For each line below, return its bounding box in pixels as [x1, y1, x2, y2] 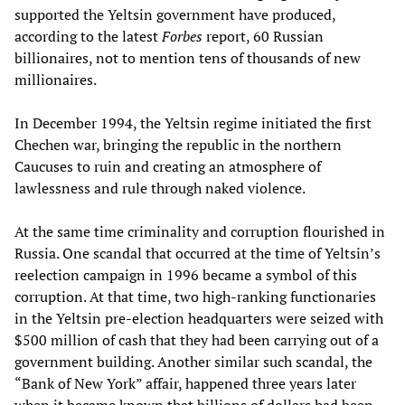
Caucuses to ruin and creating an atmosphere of [14, 156, 321, 177]
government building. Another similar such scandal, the [14, 352, 372, 372]
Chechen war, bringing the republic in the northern [14, 135, 342, 155]
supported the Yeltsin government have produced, [14, 5, 335, 25]
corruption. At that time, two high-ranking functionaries [14, 287, 376, 307]
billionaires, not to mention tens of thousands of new [14, 48, 361, 69]
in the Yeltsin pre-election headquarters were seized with [14, 308, 383, 329]
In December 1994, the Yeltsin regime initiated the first [14, 113, 372, 134]
